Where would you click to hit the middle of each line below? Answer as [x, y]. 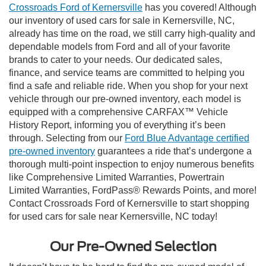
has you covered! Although [199, 7]
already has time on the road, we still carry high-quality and [132, 34]
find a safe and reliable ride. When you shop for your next [128, 86]
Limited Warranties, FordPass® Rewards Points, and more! [133, 190]
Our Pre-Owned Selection [133, 246]
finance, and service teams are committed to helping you [127, 73]
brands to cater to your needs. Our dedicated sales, [115, 60]
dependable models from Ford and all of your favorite [120, 47]
